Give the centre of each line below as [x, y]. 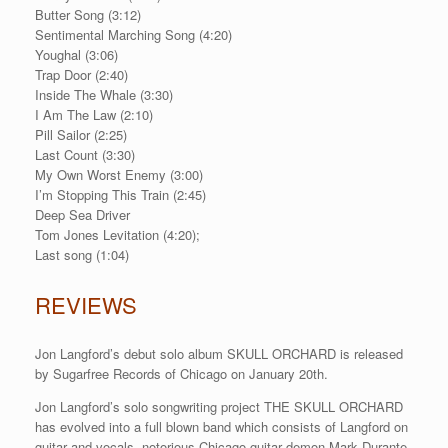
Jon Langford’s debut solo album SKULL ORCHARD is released [219, 354]
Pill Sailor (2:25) [81, 135]
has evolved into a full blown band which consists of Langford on [221, 427]
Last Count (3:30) [85, 155]
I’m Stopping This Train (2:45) [120, 195]
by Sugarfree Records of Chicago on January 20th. [181, 374]
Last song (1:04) [82, 255]
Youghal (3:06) [76, 55]
